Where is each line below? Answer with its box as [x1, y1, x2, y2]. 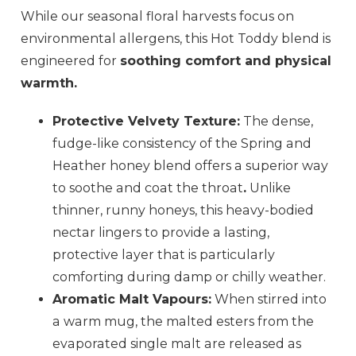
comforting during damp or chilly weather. [52, 269, 327, 285]
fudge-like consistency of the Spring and [52, 136, 312, 152]
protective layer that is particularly [52, 247, 276, 263]
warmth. [21, 75, 78, 91]
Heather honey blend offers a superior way [52, 158, 329, 174]
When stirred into [211, 292, 327, 308]
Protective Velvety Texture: [52, 114, 241, 130]
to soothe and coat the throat [52, 180, 244, 196]
